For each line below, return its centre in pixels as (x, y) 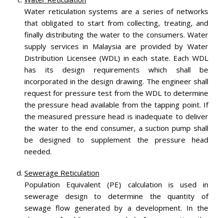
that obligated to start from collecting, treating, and (116, 23)
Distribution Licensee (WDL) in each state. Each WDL (116, 58)
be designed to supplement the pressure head (116, 139)
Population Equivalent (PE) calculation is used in (116, 184)
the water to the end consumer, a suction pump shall (116, 128)
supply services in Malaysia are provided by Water (116, 46)
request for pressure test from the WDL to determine (116, 93)
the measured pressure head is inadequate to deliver (116, 116)
